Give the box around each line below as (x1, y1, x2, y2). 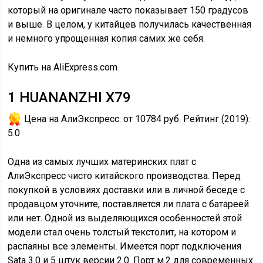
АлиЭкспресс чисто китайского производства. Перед (8, 170, 241, 181)
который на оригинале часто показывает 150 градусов (8, 5, 249, 16)
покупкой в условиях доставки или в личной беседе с (8, 184, 245, 195)
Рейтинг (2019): (181, 113, 251, 124)
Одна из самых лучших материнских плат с (8, 156, 197, 167)
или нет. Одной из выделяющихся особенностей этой (8, 213, 242, 224)
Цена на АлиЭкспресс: (22, 113, 124, 124)
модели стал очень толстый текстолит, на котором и (8, 227, 237, 238)
